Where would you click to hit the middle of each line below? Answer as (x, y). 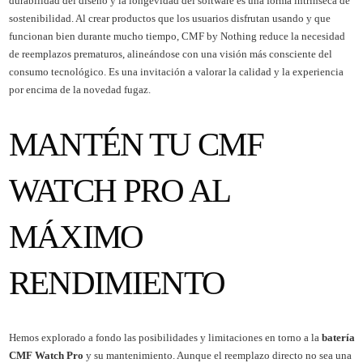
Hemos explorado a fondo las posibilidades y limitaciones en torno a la (165, 337)
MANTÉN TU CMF (136, 144)
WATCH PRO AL (119, 190)
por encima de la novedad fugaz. (79, 89)
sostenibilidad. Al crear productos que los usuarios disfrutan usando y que (169, 18)
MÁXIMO (76, 236)
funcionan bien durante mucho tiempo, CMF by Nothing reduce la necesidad (177, 36)
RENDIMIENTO (117, 282)
